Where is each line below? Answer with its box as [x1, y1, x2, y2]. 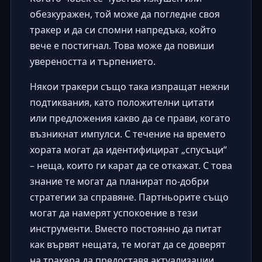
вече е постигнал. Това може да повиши [29, 39, 214, 53]
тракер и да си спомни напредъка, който [29, 23, 216, 37]
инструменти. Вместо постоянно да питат [29, 222, 222, 236]
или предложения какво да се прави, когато [29, 112, 230, 125]
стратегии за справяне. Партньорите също [29, 191, 229, 204]
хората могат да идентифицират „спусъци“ [29, 143, 227, 157]
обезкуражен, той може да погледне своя [29, 8, 220, 21]
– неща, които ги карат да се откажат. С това [29, 159, 232, 173]
